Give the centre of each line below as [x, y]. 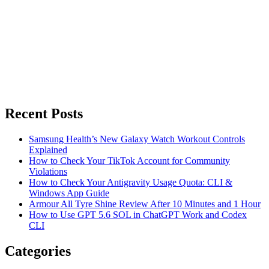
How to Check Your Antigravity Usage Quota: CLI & [131, 182]
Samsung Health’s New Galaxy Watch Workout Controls [137, 139]
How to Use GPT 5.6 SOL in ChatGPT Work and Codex [138, 214]
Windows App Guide [69, 193]
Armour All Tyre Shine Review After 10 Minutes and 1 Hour [145, 204]
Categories [38, 251]
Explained [48, 150]
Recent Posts [44, 113]
